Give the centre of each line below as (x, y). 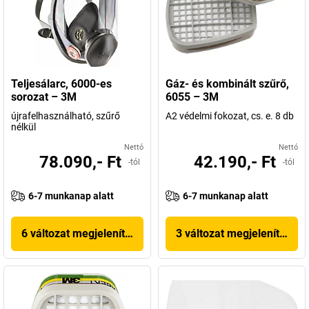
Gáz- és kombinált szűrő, (227, 84)
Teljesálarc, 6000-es (61, 84)
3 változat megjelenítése (237, 233)
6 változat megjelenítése (82, 233)
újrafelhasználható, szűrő (66, 116)
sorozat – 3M (44, 97)
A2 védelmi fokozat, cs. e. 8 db (230, 116)
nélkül (23, 127)
